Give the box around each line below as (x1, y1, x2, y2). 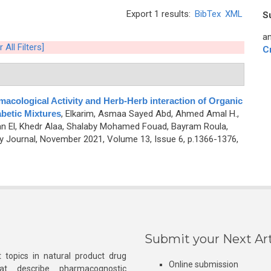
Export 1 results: (126, 8, 193, 19)
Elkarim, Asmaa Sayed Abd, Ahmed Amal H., (65, 108, 239, 119)
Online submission (169, 260, 238, 269)
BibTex (195, 8, 221, 19)
